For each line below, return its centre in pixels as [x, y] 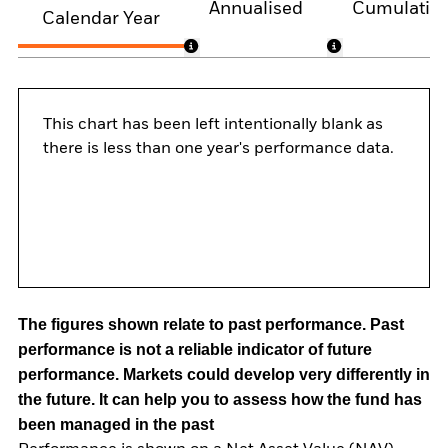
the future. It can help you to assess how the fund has [220, 400]
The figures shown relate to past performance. [194, 325]
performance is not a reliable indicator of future [195, 350]
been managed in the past [116, 425]
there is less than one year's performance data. [218, 149]
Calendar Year [101, 18]
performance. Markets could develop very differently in [224, 375]
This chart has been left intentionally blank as [213, 125]
